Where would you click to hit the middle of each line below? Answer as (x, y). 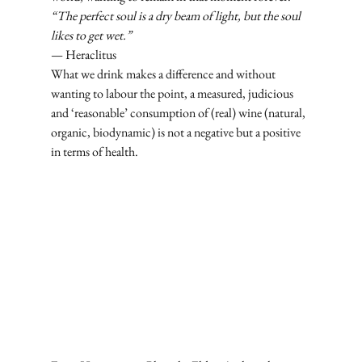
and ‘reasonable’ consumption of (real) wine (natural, (179, 112)
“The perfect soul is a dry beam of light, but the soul (177, 15)
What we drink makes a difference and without (164, 74)
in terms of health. (94, 151)
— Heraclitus (83, 54)
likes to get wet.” (91, 35)
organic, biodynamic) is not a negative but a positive (177, 132)
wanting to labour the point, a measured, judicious (173, 93)
